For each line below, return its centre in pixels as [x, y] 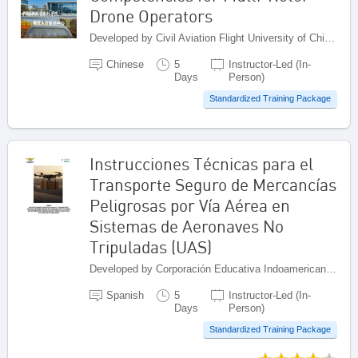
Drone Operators [151, 16]
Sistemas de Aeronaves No [187, 226]
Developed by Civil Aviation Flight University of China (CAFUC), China [330, 38]
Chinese [125, 64]
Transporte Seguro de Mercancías [213, 184]
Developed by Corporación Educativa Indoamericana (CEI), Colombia [331, 268]
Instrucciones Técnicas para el [201, 163]
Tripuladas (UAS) [151, 247]
